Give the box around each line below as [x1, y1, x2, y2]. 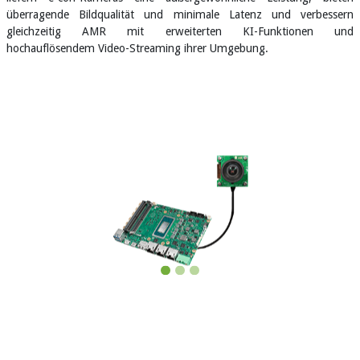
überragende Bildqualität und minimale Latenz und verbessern [6, 7, 354, 21]
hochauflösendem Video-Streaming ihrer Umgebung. [6, 41, 268, 55]
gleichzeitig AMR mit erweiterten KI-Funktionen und [6, 24, 354, 38]
